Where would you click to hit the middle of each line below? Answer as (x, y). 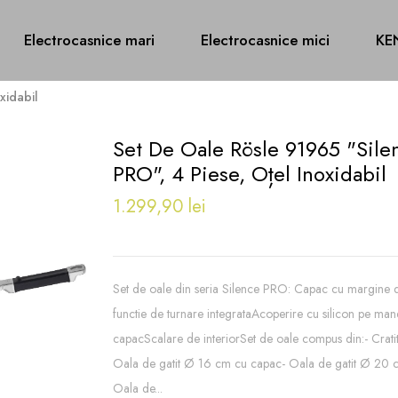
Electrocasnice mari (89, 40)
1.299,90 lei (159, 207)
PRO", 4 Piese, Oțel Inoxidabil (250, 174)
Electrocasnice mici (265, 40)
